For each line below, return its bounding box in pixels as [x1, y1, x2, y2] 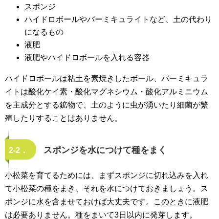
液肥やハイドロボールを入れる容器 [24, 53, 150, 62]
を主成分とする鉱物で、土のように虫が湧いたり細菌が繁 [5, 101, 208, 109]
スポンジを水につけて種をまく [44, 145, 167, 155]
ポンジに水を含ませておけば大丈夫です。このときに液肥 [5, 197, 208, 206]
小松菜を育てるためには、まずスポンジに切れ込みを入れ [5, 171, 208, 180]
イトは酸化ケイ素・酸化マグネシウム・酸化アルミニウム [5, 88, 208, 96]
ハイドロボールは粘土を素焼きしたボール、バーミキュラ [5, 74, 208, 83]
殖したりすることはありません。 [5, 114, 122, 123]
